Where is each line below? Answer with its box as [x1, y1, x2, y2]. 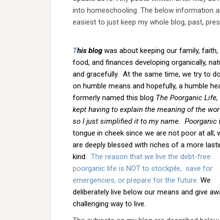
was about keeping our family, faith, [102, 46, 218, 55]
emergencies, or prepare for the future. [73, 176, 198, 185]
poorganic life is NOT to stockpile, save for [73, 164, 213, 173]
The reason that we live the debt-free [91, 152, 211, 161]
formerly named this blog [73, 93, 156, 102]
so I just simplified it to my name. [73, 117, 185, 126]
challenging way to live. [73, 199, 146, 208]
